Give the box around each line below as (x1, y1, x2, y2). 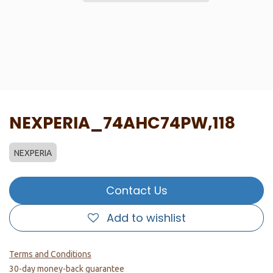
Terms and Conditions (9, 249, 91, 259)
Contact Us (105, 183, 168, 198)
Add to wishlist (106, 210, 186, 225)
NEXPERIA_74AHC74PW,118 (9, 112, 235, 134)
